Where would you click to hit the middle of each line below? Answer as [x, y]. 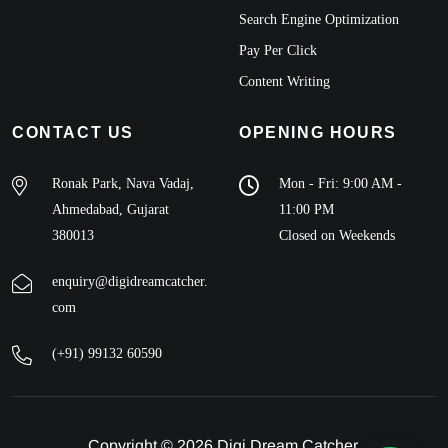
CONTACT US [73, 133]
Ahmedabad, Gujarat [110, 210]
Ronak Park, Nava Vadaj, [123, 184]
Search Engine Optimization [319, 20]
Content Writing [284, 82]
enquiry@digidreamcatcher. [130, 282]
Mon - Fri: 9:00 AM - [340, 184]
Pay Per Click [278, 51]
